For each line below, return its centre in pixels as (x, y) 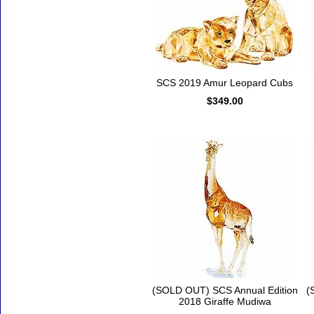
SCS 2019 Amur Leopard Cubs (225, 83)
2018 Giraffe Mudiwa (225, 302)
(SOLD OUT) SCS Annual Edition (225, 291)
